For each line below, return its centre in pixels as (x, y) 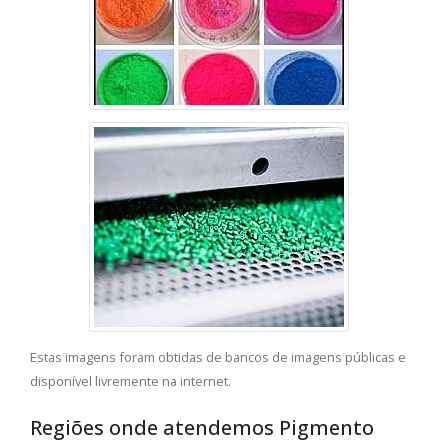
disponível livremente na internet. (130, 381)
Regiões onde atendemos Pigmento (202, 428)
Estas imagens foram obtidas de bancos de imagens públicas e (218, 357)
